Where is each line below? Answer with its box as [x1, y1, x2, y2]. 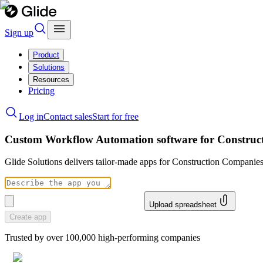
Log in [19, 112, 43, 122]
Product [33, 50, 59, 59]
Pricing [28, 86, 55, 96]
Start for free [92, 112, 139, 122]
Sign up [5, 28, 33, 38]
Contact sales [43, 112, 92, 122]
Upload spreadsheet [149, 200, 217, 210]
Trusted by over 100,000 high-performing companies [5, 232, 200, 243]
